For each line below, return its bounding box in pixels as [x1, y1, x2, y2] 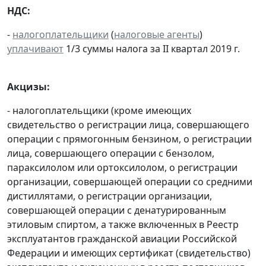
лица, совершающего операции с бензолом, [7, 147, 214, 160]
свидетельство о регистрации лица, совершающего [7, 118, 249, 132]
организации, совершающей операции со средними [7, 175, 252, 189]
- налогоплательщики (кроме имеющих [7, 104, 191, 118]
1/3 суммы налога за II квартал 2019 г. [64, 42, 240, 56]
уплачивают [7, 42, 64, 56]
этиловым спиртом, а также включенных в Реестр [7, 218, 239, 232]
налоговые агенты [114, 28, 199, 42]
